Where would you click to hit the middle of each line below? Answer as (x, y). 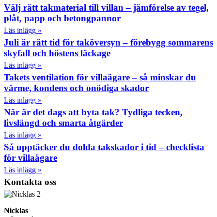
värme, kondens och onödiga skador (76, 88)
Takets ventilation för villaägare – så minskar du (100, 77)
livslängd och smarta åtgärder (63, 123)
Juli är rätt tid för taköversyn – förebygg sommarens (108, 42)
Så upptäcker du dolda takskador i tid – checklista (104, 147)
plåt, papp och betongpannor (62, 18)
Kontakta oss (30, 182)
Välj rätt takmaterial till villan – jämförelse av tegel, (106, 7)
